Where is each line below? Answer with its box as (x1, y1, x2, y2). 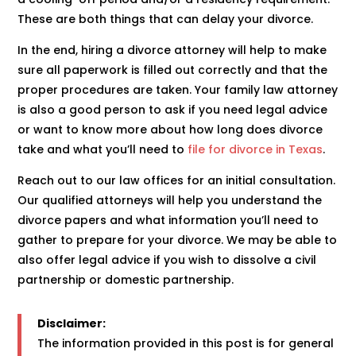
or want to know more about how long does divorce (17, 121, 323, 137)
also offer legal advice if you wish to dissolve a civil (17, 251, 317, 268)
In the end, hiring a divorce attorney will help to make (17, 41, 327, 58)
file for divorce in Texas (188, 141, 323, 157)
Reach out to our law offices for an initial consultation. (17, 172, 336, 188)
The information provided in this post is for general (37, 335, 335, 351)
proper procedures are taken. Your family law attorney (17, 81, 339, 98)
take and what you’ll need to (17, 141, 188, 157)
